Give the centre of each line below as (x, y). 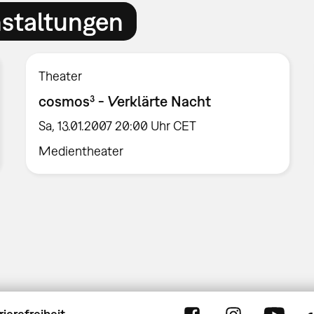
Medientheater (81, 151)
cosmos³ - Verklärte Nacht (125, 101)
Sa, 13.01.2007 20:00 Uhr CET (118, 126)
